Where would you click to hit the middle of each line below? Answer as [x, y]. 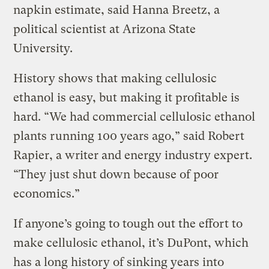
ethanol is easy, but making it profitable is [127, 97]
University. [43, 48]
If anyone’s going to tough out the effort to [128, 223]
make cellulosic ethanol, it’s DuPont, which [131, 243]
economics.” [47, 193]
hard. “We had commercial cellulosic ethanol [134, 116]
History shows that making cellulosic [115, 78]
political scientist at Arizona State [105, 29]
